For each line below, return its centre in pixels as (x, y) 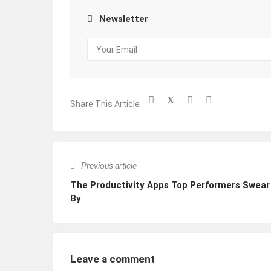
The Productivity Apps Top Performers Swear (170, 185)
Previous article (109, 166)
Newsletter (124, 19)
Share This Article (105, 104)
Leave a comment (113, 259)
